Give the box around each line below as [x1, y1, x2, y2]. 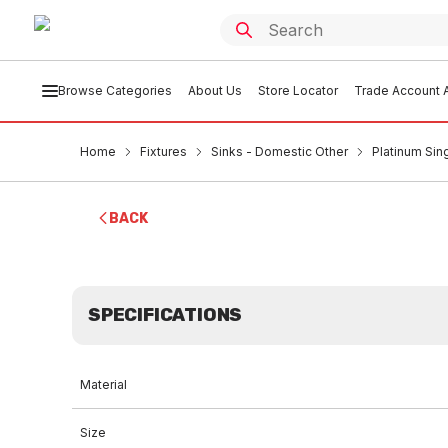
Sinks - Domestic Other [211, 144, 348, 159]
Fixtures [140, 144, 187, 159]
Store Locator [257, 83, 338, 98]
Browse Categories [57, 83, 172, 98]
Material [80, 377, 127, 392]
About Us [187, 83, 242, 98]
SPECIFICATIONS [88, 304, 243, 326]
